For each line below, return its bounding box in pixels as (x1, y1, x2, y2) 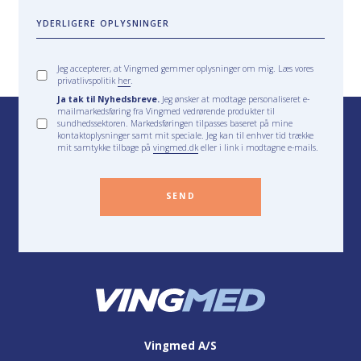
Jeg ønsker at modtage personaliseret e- (160, 93, 310, 105)
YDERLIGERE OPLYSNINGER (36, 17, 170, 29)
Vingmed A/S (144, 338, 217, 353)
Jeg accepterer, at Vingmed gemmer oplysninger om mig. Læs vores (57, 63, 314, 75)
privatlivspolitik (57, 75, 118, 87)
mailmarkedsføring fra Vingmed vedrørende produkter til (57, 105, 276, 117)
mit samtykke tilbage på (57, 141, 154, 153)
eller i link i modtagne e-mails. (198, 141, 319, 153)
